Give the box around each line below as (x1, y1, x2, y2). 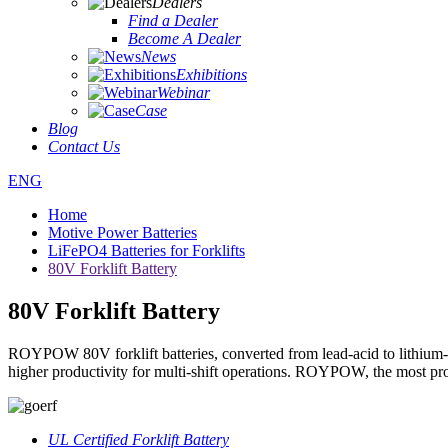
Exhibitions (176, 66, 247, 83)
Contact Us (48, 138, 120, 155)
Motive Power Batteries (48, 224, 197, 241)
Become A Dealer (128, 30, 241, 47)
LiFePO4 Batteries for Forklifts (48, 242, 245, 259)
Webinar (157, 84, 210, 101)
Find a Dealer (128, 12, 218, 29)
